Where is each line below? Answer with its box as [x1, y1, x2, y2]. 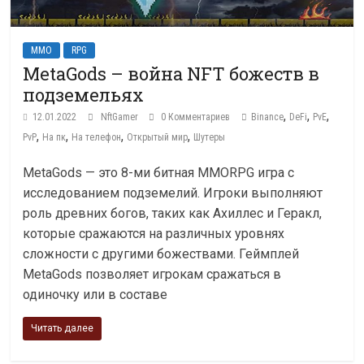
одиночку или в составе [23, 287, 168, 303]
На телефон [71, 132, 122, 144]
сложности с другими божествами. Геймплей [23, 246, 300, 262]
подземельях [23, 83, 145, 107]
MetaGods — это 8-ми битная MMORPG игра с [23, 165, 295, 181]
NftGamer [101, 111, 141, 123]
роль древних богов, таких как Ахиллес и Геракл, [23, 206, 323, 222]
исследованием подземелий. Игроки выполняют [23, 185, 323, 201]
